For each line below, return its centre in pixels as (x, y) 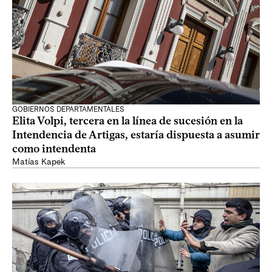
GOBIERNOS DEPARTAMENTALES (68, 109)
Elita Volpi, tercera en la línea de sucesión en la (127, 121)
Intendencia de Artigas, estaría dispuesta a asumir (136, 135)
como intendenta (54, 149)
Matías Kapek (39, 162)
